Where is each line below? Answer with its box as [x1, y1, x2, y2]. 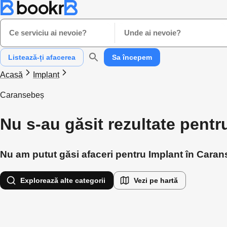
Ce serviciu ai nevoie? [9, 28, 87, 37]
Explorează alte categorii [20, 176, 105, 184]
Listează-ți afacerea [8, 53, 75, 61]
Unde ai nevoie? [124, 28, 181, 37]
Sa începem [112, 53, 152, 61]
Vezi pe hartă [134, 176, 178, 184]
